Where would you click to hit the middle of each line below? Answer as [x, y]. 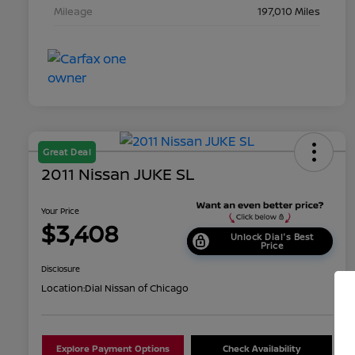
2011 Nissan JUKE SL [118, 174]
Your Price [60, 210]
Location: [63, 288]
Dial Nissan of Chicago [137, 288]
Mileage [73, 11]
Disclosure [61, 268]
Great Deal [67, 151]
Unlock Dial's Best [272, 237]
